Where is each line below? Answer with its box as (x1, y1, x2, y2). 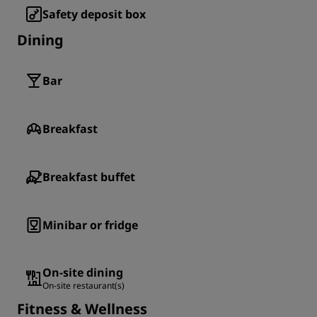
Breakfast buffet (42, 169, 135, 185)
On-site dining (42, 265, 123, 281)
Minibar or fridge (42, 217, 138, 234)
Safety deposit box (42, 6, 146, 23)
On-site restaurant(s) (42, 279, 125, 292)
